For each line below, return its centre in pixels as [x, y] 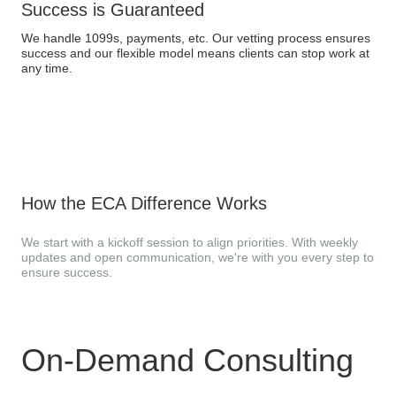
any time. [47, 69]
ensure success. [67, 273]
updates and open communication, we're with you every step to [198, 258]
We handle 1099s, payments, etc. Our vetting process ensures [196, 38]
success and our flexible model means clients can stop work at [195, 53]
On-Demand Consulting [187, 361]
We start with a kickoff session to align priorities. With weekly [190, 243]
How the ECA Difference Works [144, 204]
